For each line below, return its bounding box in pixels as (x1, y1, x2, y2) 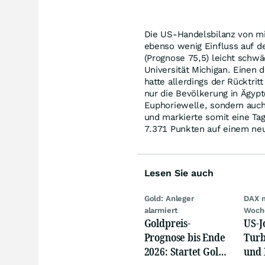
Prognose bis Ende (144, 230, 225, 244)
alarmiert (144, 206, 178, 215)
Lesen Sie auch (144, 167, 214, 179)
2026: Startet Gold (144, 244, 224, 258)
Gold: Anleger (144, 194, 194, 203)
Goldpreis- (144, 216, 190, 230)
